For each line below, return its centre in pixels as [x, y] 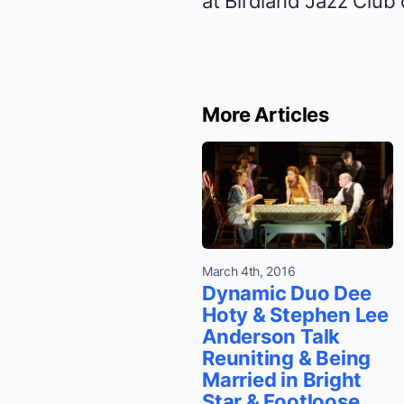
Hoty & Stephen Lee [296, 315]
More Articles [266, 115]
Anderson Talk [271, 337]
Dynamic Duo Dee [287, 294]
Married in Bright [282, 380]
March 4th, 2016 [249, 271]
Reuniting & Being [287, 358]
